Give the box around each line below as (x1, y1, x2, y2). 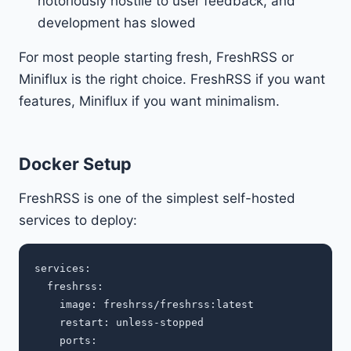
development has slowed (38, 14, 196, 31)
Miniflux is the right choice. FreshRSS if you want (19, 71, 325, 87)
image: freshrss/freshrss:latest (34, 298, 254, 310)
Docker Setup (19, 153, 132, 174)
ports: (34, 334, 97, 346)
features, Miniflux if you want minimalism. (19, 92, 280, 109)
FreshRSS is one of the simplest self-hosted (19, 190, 295, 206)
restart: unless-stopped (34, 316, 204, 328)
